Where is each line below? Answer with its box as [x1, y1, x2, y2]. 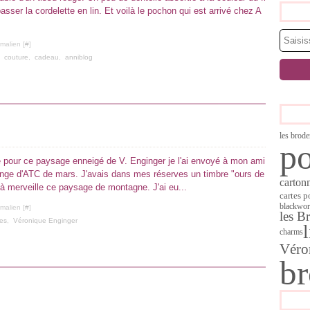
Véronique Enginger [13, 217, 77, 224]
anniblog [65, 53, 93, 61]
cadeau [35, 53, 59, 61]
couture [4, 53, 28, 61]
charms [280, 227, 303, 237]
